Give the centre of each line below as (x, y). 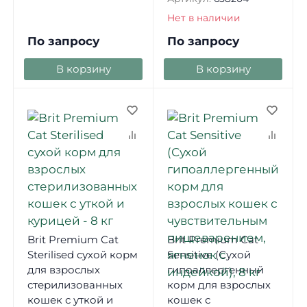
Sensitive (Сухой (209, 254)
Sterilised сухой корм (82, 254)
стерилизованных (75, 284)
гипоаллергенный (215, 269)
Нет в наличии (204, 18)
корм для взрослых (219, 284)
